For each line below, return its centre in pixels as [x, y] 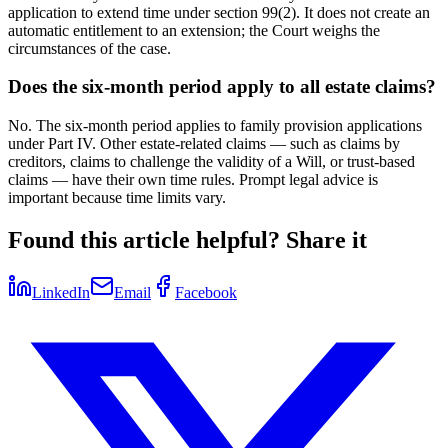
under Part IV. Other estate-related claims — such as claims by [204, 143]
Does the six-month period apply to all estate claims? [222, 87]
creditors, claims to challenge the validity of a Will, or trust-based [211, 161]
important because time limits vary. [117, 197]
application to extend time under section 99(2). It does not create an [219, 12]
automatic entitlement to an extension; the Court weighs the [194, 30]
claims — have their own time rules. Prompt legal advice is [193, 179]
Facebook [206, 292]
